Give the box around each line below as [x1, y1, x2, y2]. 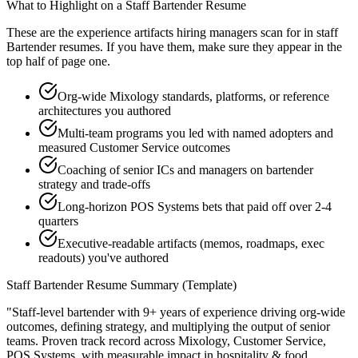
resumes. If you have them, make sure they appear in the [56, 40, 342, 54]
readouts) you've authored [38, 251, 169, 265]
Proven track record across [42, 334, 178, 348]
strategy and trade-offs [38, 177, 150, 192]
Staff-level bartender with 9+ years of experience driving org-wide [12, 305, 345, 320]
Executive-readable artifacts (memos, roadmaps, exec [58, 237, 324, 251]
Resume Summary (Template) [83, 278, 237, 292]
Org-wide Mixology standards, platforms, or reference [58, 89, 329, 104]
